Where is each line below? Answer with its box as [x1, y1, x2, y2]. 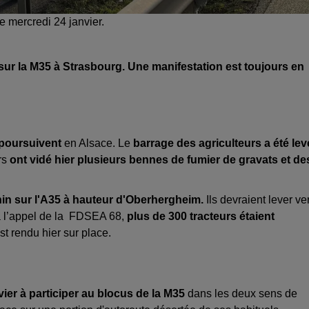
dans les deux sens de [188, 287, 297, 299]
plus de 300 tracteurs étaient [127, 210, 275, 222]
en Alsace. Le [64, 137, 133, 149]
